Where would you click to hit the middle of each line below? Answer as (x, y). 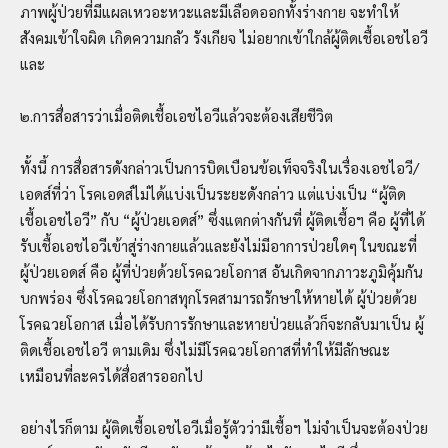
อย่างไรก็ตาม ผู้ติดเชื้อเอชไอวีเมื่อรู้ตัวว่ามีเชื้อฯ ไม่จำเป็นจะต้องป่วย (224, 427)
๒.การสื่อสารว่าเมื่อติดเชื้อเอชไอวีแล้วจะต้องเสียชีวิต (186, 115)
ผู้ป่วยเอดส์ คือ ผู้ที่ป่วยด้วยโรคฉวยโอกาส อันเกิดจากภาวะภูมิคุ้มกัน (221, 271)
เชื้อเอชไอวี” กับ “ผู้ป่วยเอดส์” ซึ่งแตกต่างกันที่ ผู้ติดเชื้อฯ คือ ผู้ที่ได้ (222, 219)
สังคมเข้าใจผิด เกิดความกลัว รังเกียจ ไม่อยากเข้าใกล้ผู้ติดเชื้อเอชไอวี (224, 37)
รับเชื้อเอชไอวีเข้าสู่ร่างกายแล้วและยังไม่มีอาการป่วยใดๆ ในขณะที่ (218, 245)
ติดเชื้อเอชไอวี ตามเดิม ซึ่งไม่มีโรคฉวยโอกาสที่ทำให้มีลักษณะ (205, 349)
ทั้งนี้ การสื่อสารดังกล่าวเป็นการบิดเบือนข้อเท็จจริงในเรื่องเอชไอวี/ (219, 167)
